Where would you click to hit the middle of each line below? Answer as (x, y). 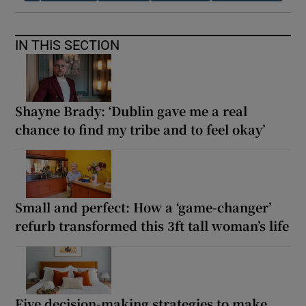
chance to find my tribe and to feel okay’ (140, 129)
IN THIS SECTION (68, 45)
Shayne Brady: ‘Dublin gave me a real (131, 110)
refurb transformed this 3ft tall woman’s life (152, 225)
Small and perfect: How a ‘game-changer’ (143, 207)
